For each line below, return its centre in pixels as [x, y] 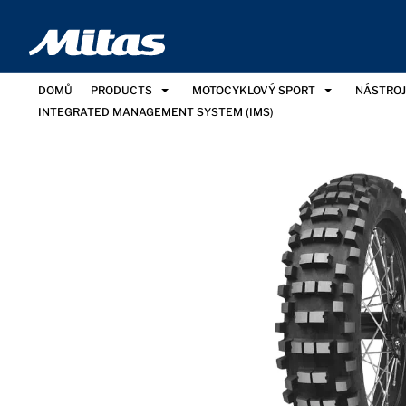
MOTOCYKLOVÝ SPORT [254, 90]
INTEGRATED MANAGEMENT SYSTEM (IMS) [156, 112]
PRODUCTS [121, 90]
